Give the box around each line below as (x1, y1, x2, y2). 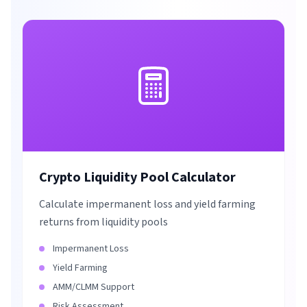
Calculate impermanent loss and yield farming (39, 197, 256, 212)
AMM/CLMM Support (53, 280, 134, 294)
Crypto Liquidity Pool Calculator (39, 168, 236, 187)
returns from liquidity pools (39, 214, 168, 230)
